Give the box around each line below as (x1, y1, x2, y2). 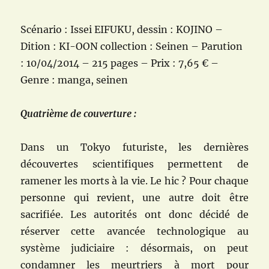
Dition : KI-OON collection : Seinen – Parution (20, 40, 243, 53)
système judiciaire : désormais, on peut (20, 242, 249, 255)
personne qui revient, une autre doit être (20, 192, 249, 204)
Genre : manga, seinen (20, 74, 128, 86)
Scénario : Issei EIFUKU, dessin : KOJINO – (20, 23, 223, 36)
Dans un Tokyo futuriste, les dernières (20, 141, 249, 154)
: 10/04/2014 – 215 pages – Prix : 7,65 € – (20, 57, 219, 70)
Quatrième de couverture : (20, 107, 137, 120)
